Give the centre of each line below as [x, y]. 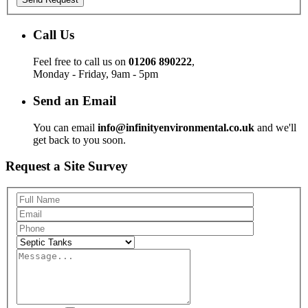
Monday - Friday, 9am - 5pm [96, 74]
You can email [65, 127]
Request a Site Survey [67, 166]
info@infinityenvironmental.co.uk [176, 127]
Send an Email [75, 100]
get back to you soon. [79, 140]
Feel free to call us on [81, 62]
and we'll [275, 127]
